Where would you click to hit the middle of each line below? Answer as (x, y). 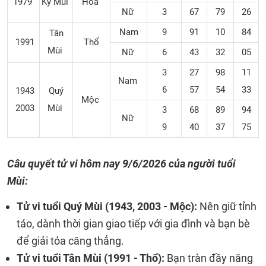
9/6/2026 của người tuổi (179, 164)
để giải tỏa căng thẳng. (70, 241)
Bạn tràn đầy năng (209, 258)
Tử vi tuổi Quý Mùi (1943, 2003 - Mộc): (108, 206)
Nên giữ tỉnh (228, 206)
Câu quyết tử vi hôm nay (65, 164)
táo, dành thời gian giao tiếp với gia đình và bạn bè (133, 224)
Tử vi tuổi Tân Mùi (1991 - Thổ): (91, 258)
